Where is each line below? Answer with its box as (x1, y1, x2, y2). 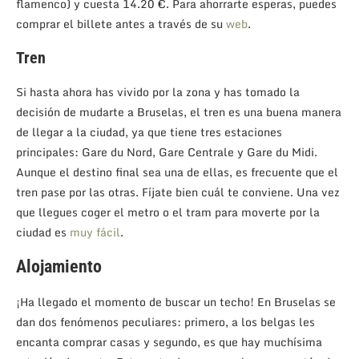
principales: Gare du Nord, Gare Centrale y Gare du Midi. (16, 142, 317, 161)
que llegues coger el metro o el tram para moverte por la (16, 202, 320, 221)
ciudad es (16, 222, 70, 241)
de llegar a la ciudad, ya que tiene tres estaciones (16, 122, 282, 141)
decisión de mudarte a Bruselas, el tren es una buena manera (16, 102, 341, 121)
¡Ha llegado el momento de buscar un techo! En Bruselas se (16, 292, 336, 311)
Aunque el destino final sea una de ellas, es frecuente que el (16, 162, 338, 181)
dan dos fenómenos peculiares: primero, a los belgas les (16, 312, 315, 331)
